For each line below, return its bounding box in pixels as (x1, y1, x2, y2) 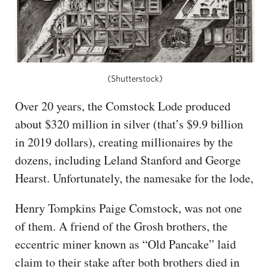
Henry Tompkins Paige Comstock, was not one (15, 199, 242, 216)
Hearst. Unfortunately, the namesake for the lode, (15, 169, 253, 186)
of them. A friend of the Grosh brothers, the (15, 217, 228, 234)
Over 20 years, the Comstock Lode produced (15, 97, 231, 114)
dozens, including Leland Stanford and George (15, 151, 241, 168)
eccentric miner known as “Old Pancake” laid (15, 235, 236, 252)
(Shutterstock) (107, 73, 163, 83)
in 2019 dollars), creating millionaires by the (15, 133, 233, 150)
